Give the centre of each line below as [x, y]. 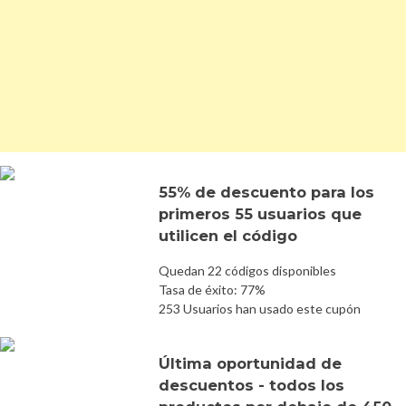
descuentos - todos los [251, 385]
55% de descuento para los [266, 192]
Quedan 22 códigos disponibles [247, 270]
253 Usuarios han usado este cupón [260, 308]
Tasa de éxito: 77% [212, 289]
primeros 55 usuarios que [260, 213]
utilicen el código [228, 235]
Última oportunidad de [250, 363]
